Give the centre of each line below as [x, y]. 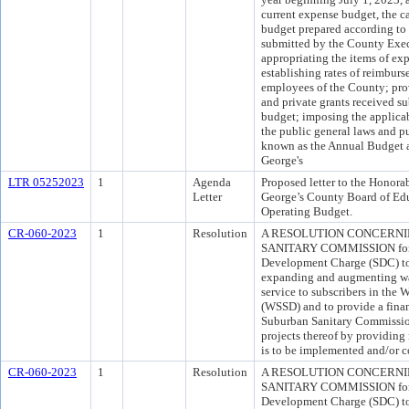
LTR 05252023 [46, 182]
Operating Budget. [307, 211]
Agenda [212, 182]
